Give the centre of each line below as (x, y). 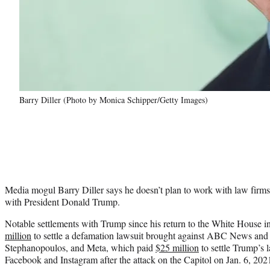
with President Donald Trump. (62, 201)
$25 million (177, 247)
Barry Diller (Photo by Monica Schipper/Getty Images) (114, 99)
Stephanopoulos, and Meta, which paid (80, 247)
